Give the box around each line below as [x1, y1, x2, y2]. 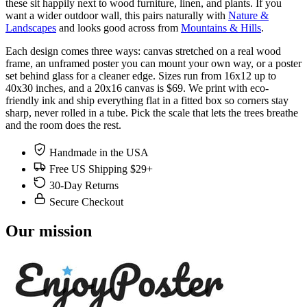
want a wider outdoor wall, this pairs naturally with [5, 10, 228, 22]
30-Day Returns [49, 180, 119, 192]
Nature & [228, 10, 269, 22]
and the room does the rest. [5, 119, 121, 132]
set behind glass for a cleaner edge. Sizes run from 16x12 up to [5, 70, 276, 82]
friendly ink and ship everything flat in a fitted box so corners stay [5, 95, 288, 107]
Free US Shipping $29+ [49, 163, 153, 175]
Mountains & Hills [181, 22, 261, 34]
